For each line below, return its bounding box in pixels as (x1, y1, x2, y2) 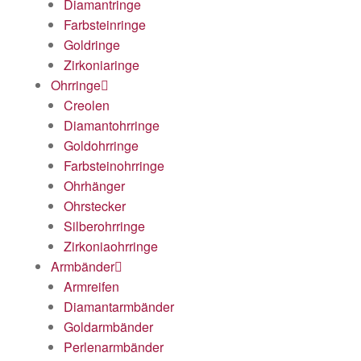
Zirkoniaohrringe (64, 236, 158, 255)
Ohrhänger (64, 176, 125, 195)
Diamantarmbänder (64, 297, 174, 316)
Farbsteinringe (64, 15, 146, 34)
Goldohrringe (64, 135, 139, 155)
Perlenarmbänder (64, 337, 164, 356)
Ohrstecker (64, 196, 126, 215)
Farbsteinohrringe (64, 156, 164, 175)
